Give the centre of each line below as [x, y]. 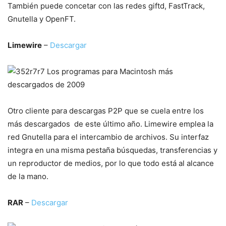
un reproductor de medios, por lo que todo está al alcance [111, 163]
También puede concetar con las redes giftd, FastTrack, [106, 6]
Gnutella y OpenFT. [42, 19]
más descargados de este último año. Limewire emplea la [110, 124]
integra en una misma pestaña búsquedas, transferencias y [112, 150]
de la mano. [28, 176]
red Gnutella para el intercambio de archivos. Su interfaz [108, 137]
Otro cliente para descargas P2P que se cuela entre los [106, 111]
